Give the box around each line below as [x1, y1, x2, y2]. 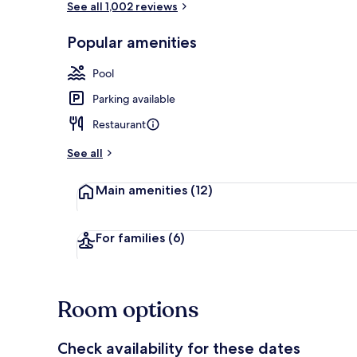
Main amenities [96, 182, 187, 198]
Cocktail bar [295, 43, 351, 57]
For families [96, 229, 165, 245]
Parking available [92, 91, 175, 106]
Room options [57, 294, 198, 325]
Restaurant [92, 116, 146, 131]
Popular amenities [67, 32, 197, 52]
